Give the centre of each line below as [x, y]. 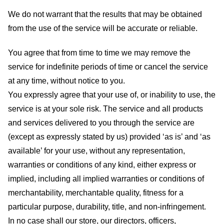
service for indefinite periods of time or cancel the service [108, 66]
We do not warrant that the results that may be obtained [105, 14]
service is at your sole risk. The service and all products [105, 108]
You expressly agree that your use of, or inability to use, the [112, 94]
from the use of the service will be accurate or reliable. [103, 28]
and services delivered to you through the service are [101, 122]
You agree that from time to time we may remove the [99, 52]
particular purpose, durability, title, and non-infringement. [107, 206]
